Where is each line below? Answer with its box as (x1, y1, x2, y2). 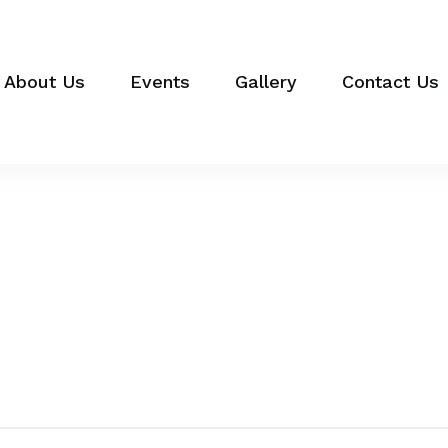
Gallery (235, 71, 297, 92)
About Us (4, 71, 85, 92)
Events (130, 71, 190, 92)
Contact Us (342, 71, 439, 92)
